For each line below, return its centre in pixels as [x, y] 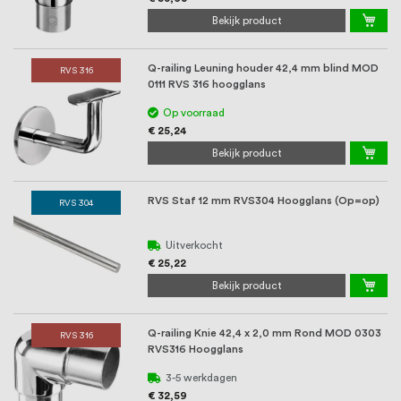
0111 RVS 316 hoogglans [207, 85]
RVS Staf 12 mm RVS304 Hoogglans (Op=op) [264, 201]
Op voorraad [194, 112]
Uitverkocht [194, 245]
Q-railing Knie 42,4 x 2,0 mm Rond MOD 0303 [264, 333]
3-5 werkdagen [201, 377]
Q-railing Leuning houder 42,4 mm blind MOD [263, 68]
